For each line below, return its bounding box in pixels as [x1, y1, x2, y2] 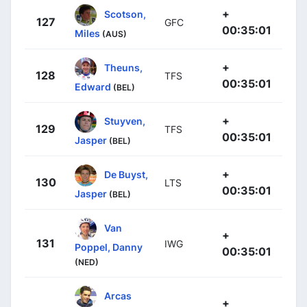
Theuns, [104, 61, 143, 73]
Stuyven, [104, 114, 145, 127]
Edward [75, 80, 111, 93]
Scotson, [104, 8, 146, 20]
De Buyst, [104, 168, 148, 180]
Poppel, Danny [75, 241, 143, 253]
